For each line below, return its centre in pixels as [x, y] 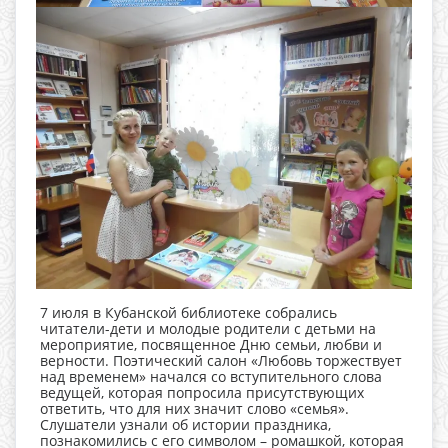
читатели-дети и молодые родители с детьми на [208, 328]
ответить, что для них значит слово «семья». [194, 408]
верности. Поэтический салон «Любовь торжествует [221, 360]
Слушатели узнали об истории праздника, [185, 424]
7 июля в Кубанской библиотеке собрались [188, 312]
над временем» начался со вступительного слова [211, 376]
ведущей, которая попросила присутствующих [202, 392]
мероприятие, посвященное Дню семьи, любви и [211, 344]
